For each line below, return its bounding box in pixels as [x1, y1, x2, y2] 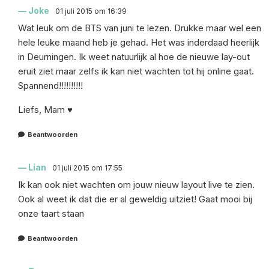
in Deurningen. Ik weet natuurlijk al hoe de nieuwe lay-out [18, 50, 250, 62]
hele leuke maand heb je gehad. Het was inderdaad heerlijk [18, 36, 259, 48]
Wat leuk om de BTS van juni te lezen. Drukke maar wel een [18, 22, 261, 34]
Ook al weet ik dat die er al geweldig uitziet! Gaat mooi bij [18, 193, 252, 205]
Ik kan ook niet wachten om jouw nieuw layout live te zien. [18, 178, 255, 190]
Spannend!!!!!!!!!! [18, 79, 83, 91]
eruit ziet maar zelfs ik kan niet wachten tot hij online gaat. [18, 65, 254, 77]
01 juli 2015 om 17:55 [52, 163, 122, 172]
